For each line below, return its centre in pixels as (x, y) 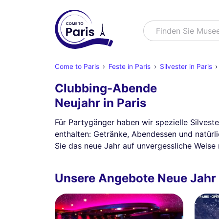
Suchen (158, 27)
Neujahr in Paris (100, 103)
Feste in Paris (129, 66)
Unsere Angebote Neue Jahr (135, 178)
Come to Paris (77, 66)
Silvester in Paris (186, 66)
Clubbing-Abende (106, 88)
